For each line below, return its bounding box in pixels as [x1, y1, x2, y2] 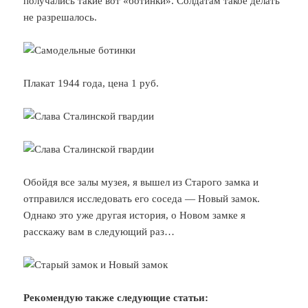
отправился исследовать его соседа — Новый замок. [23, 192, 261, 204]
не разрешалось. [23, 11, 98, 23]
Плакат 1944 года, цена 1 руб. [23, 77, 159, 89]
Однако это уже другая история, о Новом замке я [23, 209, 246, 221]
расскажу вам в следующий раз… [23, 225, 175, 237]
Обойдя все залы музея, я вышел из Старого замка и [23, 176, 259, 188]
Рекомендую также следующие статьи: [23, 291, 209, 303]
